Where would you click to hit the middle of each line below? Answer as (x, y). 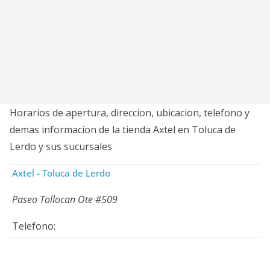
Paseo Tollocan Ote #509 (65, 199)
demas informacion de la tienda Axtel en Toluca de (123, 130)
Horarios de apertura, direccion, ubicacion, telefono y (130, 113)
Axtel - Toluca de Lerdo (61, 173)
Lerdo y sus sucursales (61, 146)
